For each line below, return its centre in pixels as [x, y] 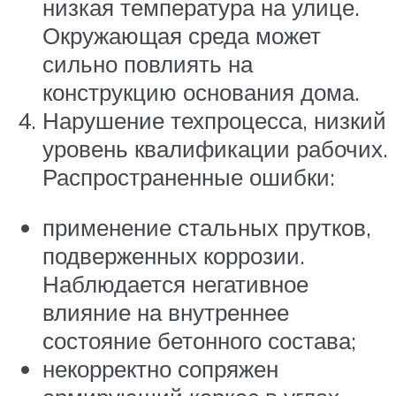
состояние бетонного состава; [199, 341]
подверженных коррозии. [174, 256]
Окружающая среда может [182, 35]
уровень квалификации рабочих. [215, 148]
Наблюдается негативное [175, 284]
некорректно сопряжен [160, 369]
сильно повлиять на [148, 63]
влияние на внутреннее [166, 312]
